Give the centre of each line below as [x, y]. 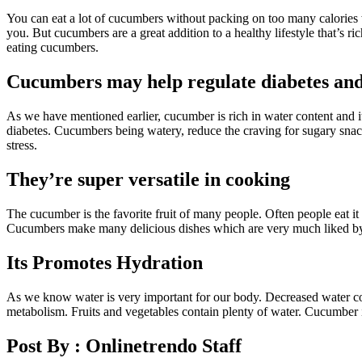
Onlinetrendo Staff [164, 345]
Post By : [46, 345]
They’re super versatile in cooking [148, 180]
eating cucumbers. [53, 48]
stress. [22, 145]
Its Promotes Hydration [105, 262]
